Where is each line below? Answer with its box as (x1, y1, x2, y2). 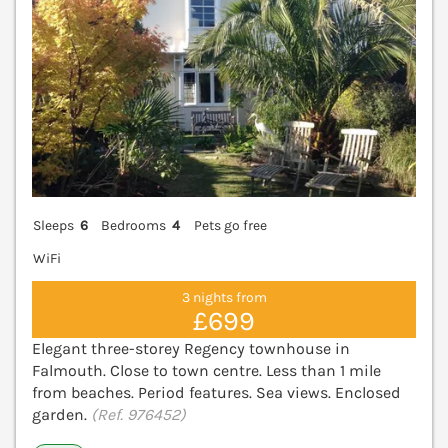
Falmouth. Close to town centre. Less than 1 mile (32, 361, 381, 381)
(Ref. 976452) (91, 405, 186, 425)
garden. (32, 405, 91, 425)
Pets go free (193, 216, 267, 234)
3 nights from (181, 289, 267, 307)
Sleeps (33, 216, 74, 234)
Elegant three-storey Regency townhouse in (32, 339, 350, 359)
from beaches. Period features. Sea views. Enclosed (32, 383, 401, 403)
